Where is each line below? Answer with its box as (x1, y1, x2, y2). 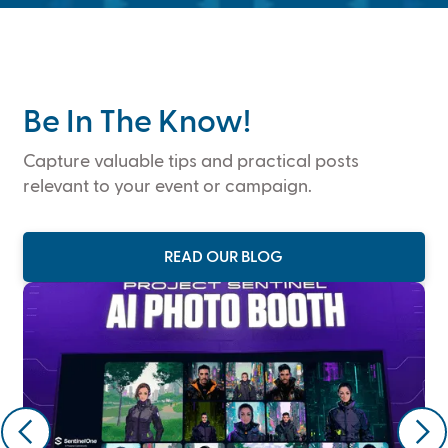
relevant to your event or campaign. (22, 177, 312, 196)
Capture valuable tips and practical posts (22, 152, 359, 171)
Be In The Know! (22, 106, 251, 139)
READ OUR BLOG (164, 249, 284, 266)
